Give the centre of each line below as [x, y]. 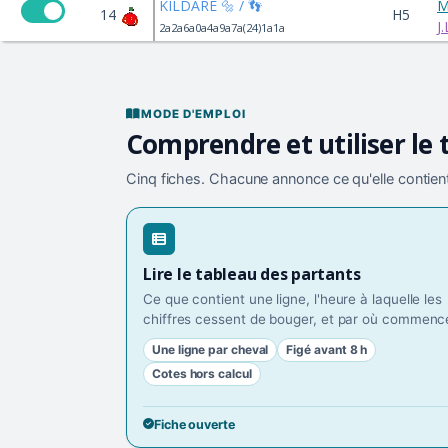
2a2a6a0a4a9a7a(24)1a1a [222, 27]
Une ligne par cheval [210, 349]
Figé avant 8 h [327, 349]
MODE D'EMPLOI [194, 113]
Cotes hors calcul [202, 373]
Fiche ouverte [194, 424]
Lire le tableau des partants [252, 273]
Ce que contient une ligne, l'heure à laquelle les [293, 298]
